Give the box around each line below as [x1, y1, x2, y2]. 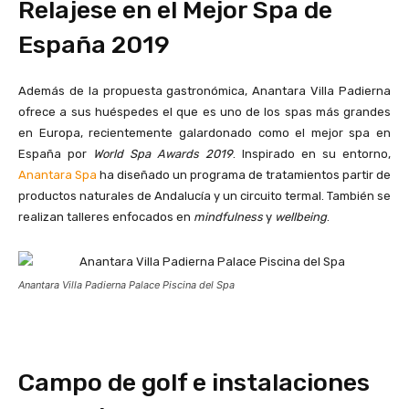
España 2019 [18, 29, 170, 59]
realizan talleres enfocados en [18, 209, 194, 224]
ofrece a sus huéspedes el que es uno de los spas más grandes [18, 104, 391, 119]
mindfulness [194, 209, 263, 224]
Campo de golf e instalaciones [18, 367, 370, 397]
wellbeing [275, 209, 327, 224]
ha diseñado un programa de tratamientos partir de [97, 167, 391, 182]
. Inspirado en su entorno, [233, 146, 391, 161]
